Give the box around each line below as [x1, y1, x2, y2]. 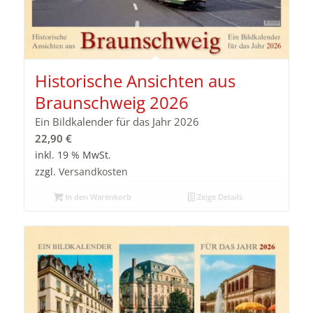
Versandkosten [58, 166, 128, 179]
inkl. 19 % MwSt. [34, 149, 111, 162]
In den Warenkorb [62, 191, 131, 203]
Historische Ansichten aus [34, 69, 235, 93]
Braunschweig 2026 [34, 91, 189, 115]
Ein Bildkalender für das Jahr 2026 [34, 115, 199, 129]
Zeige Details [195, 191, 243, 203]
